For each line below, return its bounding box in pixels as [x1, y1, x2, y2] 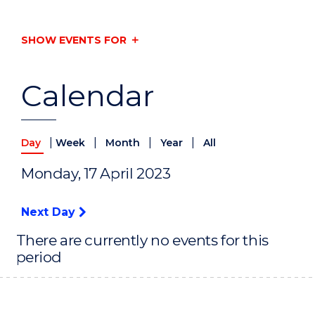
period [15, 248, 63, 266]
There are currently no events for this [15, 231, 269, 250]
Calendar [21, 77, 155, 115]
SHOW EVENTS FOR [21, 33, 127, 46]
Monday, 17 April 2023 [21, 165, 171, 183]
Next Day [21, 205, 79, 219]
